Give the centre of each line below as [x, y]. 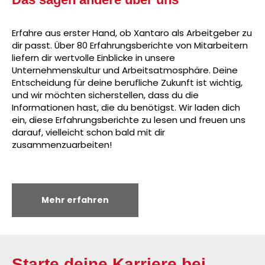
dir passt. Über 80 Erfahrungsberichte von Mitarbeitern [130, 45]
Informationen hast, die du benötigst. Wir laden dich [126, 107]
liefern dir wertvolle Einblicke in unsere [93, 57]
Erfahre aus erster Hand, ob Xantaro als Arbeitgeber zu [132, 33]
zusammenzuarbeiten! [62, 144]
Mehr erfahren [75, 200]
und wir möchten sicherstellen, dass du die [105, 95]
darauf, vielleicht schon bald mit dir [88, 132]
